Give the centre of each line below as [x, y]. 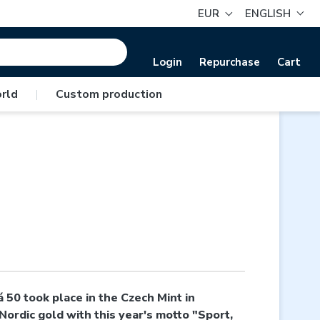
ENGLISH [268, 14]
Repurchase [230, 62]
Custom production [109, 94]
